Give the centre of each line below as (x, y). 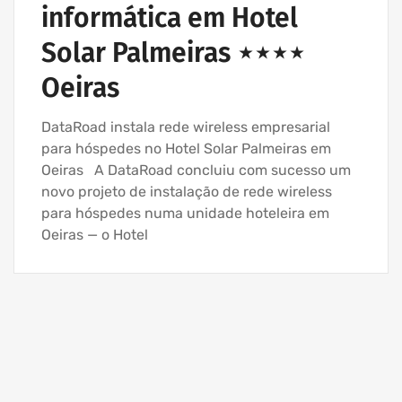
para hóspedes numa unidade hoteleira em (185, 213)
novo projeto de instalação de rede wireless (187, 192)
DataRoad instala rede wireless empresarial (186, 127)
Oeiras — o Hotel (95, 235)
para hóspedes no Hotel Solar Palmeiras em (186, 149)
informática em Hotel (170, 18)
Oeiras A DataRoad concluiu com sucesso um (196, 170)
